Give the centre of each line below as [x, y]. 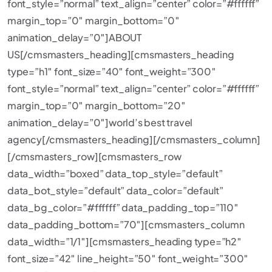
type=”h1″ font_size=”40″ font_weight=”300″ [112, 71]
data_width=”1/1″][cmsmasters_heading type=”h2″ [124, 241]
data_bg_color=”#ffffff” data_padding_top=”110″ [123, 207]
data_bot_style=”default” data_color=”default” [115, 190]
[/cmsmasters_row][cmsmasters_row [94, 156]
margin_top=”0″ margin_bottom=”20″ [97, 105]
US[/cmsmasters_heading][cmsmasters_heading [121, 54]
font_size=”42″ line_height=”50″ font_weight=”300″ [128, 258]
